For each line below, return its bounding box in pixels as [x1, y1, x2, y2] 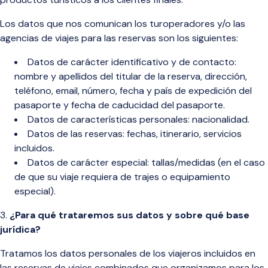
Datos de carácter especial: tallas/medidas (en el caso [28, 156, 265, 169]
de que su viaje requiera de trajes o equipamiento [14, 170, 230, 183]
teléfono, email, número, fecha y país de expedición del [14, 84, 252, 97]
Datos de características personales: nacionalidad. [28, 113, 249, 126]
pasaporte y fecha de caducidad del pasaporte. [14, 99, 225, 111]
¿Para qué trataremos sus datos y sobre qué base [10, 209, 249, 221]
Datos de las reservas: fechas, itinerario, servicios [28, 127, 242, 140]
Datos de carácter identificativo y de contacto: [28, 56, 236, 68]
